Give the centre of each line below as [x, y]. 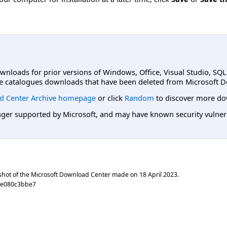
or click [110, 98]
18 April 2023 [158, 174]
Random [139, 98]
